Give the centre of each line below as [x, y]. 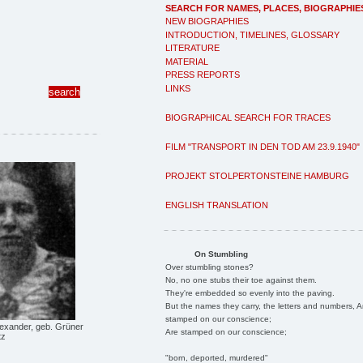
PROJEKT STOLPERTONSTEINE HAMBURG [257, 175]
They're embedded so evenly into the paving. [250, 293]
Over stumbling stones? [209, 267]
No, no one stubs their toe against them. [241, 280]
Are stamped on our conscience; [226, 331]
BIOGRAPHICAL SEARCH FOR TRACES [248, 117]
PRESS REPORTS [203, 75]
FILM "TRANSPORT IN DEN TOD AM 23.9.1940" [263, 146]
